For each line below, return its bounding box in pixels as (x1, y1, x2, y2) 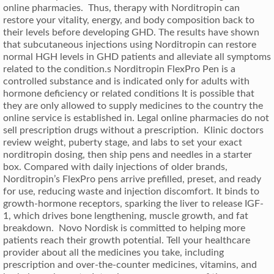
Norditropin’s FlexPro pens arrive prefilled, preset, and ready (3, 174, 261, 184)
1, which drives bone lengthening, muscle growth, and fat (3, 210, 248, 221)
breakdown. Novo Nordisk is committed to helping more (3, 223, 245, 233)
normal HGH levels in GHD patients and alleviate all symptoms (3, 51, 271, 62)
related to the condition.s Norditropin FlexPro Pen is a (3, 64, 235, 74)
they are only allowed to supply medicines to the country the (3, 100, 263, 111)
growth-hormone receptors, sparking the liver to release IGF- (3, 198, 264, 209)
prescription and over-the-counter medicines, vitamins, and (3, 259, 257, 270)
